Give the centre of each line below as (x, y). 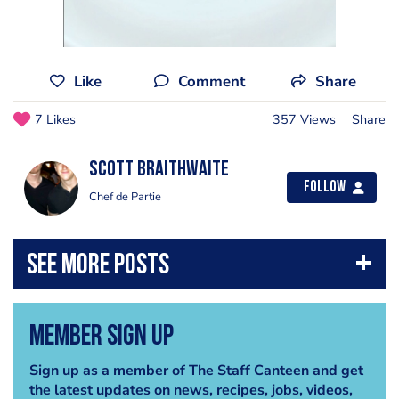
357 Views (304, 119)
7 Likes (55, 119)
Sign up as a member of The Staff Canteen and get (196, 370)
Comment (211, 81)
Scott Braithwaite (159, 170)
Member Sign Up (101, 337)
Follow (325, 187)
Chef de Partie (125, 197)
